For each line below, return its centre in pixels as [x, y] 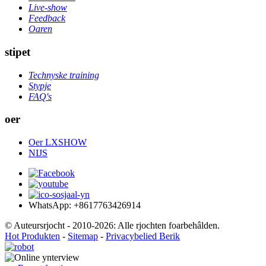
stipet [18, 52]
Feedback [47, 18]
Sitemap [83, 236]
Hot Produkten [32, 236]
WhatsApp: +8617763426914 [85, 205]
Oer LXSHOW [58, 142]
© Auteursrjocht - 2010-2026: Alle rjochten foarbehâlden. [112, 225]
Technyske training [64, 75]
